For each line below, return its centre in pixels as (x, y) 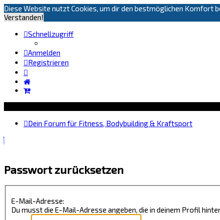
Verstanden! (24, 17)
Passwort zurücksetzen (64, 169)
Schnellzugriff (51, 34)
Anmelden (44, 53)
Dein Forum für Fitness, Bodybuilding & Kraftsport (110, 123)
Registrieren (48, 62)
